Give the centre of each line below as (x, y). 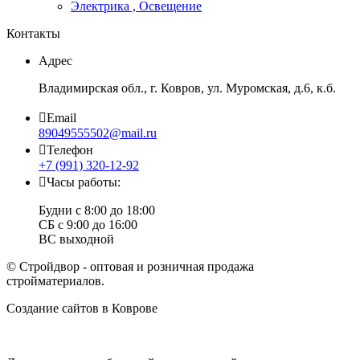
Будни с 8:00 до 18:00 (97, 211)
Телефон (70, 150)
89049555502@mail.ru (98, 133)
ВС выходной (76, 239)
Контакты (33, 34)
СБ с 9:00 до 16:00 (88, 225)
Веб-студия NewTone (218, 309)
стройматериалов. (55, 281)
